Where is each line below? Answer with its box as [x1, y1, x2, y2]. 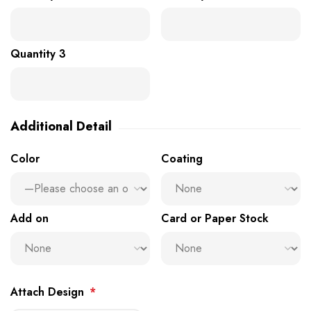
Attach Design [10, 283, 84, 300]
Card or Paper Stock [161, 210, 269, 226]
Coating [161, 150, 203, 167]
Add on [10, 210, 49, 226]
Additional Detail [10, 117, 112, 135]
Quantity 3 [10, 45, 66, 62]
